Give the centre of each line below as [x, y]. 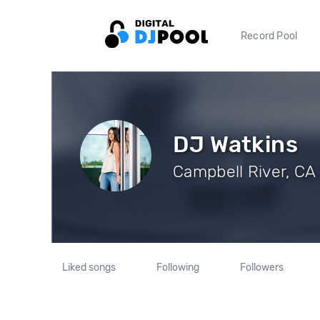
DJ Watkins [235, 144]
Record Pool [269, 36]
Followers [261, 267]
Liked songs [89, 267]
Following [177, 267]
